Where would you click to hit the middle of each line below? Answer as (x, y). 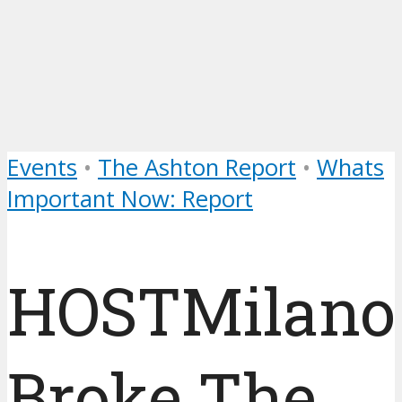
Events (42, 168)
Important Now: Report (130, 199)
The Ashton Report (197, 168)
